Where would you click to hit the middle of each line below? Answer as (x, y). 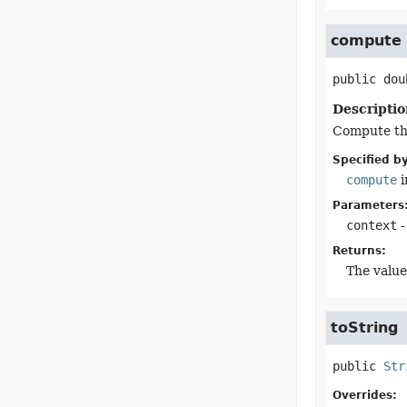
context (371, 225)
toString (364, 328)
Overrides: (364, 395)
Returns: (359, 251)
